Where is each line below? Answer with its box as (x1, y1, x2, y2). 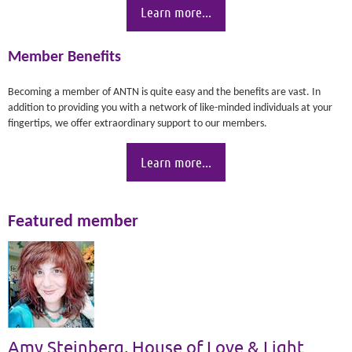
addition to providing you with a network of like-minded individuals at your (8, 101, 332, 114)
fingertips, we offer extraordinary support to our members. (8, 117, 269, 130)
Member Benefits (8, 49, 121, 65)
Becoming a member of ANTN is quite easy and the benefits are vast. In (8, 86, 321, 98)
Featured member (8, 212, 138, 231)
